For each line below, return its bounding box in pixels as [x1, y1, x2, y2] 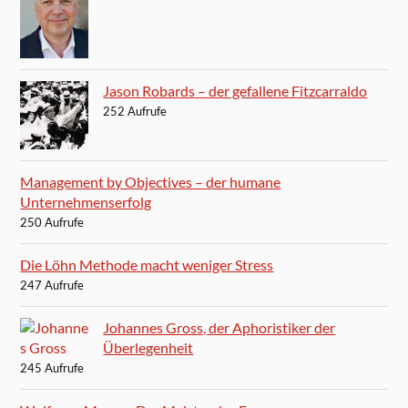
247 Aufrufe [20, 277, 85, 292]
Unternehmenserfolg [20, 192, 152, 210]
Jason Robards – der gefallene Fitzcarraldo [103, 81, 368, 99]
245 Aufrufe [20, 360, 85, 375]
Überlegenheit [103, 338, 194, 356]
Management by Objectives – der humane [20, 172, 281, 190]
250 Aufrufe [20, 214, 85, 229]
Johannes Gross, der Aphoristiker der [103, 318, 336, 336]
